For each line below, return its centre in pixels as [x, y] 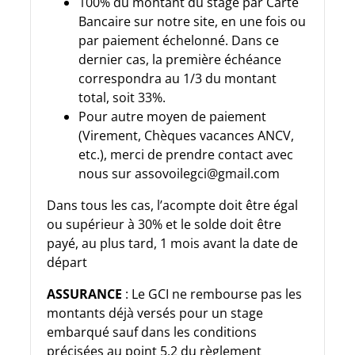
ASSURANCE [84, 294]
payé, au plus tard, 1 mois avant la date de [172, 243]
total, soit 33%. [122, 97]
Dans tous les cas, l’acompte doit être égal [172, 205]
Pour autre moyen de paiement [172, 116]
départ [67, 262]
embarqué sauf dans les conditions [152, 332]
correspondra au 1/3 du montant [177, 78]
